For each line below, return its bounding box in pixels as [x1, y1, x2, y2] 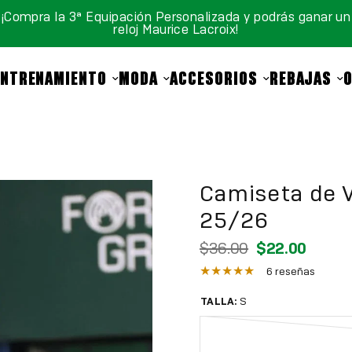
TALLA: [200, 295, 238, 308]
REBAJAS [269, 66, 332, 90]
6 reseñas [266, 265, 315, 278]
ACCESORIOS [170, 66, 258, 90]
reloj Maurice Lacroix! [113, 21, 239, 38]
